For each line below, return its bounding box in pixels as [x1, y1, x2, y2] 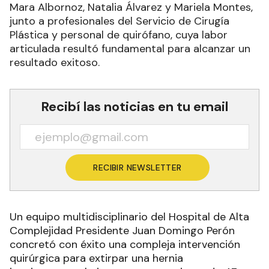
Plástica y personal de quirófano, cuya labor [10, 28, 228, 43]
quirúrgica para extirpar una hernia [10, 251, 183, 266]
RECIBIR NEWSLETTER [93, 162, 182, 174]
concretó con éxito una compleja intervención [10, 237, 240, 252]
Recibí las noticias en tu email [41, 98, 228, 116]
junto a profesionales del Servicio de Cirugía [10, 14, 229, 29]
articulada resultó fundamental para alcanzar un [10, 41, 250, 56]
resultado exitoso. [10, 55, 100, 70]
